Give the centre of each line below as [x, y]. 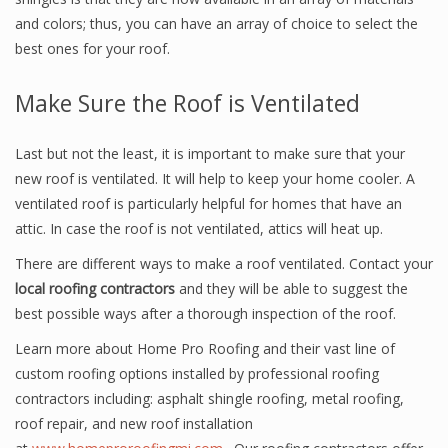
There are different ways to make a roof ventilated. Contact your [224, 263]
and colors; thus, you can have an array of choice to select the [216, 23]
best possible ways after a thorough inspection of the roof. [205, 313]
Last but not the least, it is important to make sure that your [210, 153]
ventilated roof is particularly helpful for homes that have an [208, 203]
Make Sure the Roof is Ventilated [187, 103]
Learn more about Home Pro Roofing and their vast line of [205, 348]
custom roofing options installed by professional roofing [197, 373]
